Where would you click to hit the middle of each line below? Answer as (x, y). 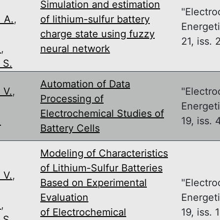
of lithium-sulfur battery (95, 19)
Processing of (72, 98)
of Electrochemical (83, 212)
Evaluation (64, 197)
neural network (75, 48)
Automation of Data (85, 84)
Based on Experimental (94, 182)
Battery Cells (70, 128)
